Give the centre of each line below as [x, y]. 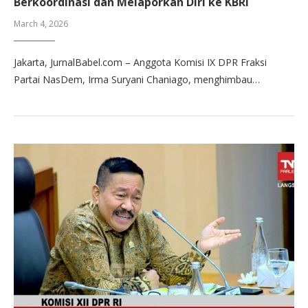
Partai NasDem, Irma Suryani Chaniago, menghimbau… [137, 79]
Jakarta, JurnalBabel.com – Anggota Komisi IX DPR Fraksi [140, 62]
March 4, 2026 [41, 23]
